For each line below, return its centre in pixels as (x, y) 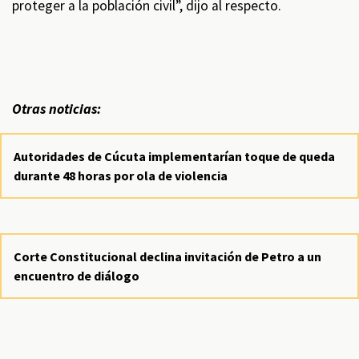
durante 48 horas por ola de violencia (121, 175)
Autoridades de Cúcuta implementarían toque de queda (174, 156)
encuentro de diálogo (77, 276)
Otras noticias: (58, 109)
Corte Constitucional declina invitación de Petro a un (167, 256)
